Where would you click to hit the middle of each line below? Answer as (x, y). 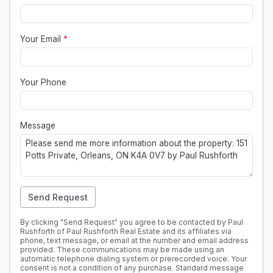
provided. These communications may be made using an (122, 250)
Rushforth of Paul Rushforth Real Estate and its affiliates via (126, 232)
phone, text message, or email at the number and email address (134, 241)
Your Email (42, 39)
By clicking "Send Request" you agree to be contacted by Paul (132, 222)
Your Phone (43, 83)
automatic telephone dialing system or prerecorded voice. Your (133, 259)
